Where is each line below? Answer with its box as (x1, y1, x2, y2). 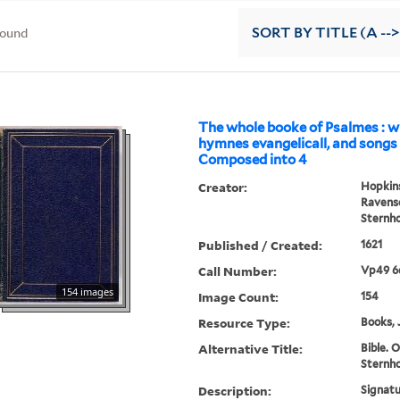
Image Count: (198, 288, 279, 306)
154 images (62, 285, 114, 299)
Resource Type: (198, 314, 291, 332)
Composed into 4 (198, 152, 308, 169)
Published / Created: (198, 237, 323, 254)
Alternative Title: (198, 340, 304, 358)
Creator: (198, 179, 248, 196)
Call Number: (198, 262, 278, 280)
